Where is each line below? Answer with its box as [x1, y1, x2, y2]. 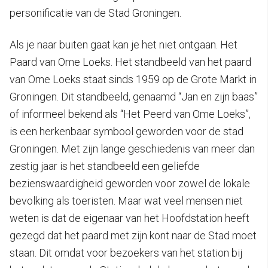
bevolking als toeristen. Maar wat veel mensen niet [10, 194, 243, 207]
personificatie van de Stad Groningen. [10, 6, 181, 19]
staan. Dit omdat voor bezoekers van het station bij [10, 246, 242, 259]
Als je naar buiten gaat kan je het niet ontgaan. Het [10, 38, 237, 51]
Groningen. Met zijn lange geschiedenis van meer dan [10, 142, 255, 155]
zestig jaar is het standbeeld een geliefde [10, 159, 200, 172]
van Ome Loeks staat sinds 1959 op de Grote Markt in [10, 72, 257, 86]
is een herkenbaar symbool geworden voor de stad [10, 124, 243, 138]
